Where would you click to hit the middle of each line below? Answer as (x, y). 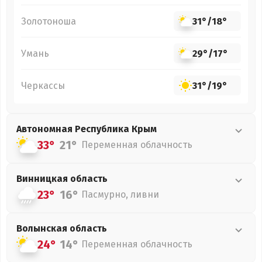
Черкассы (43, 85)
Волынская (43, 228)
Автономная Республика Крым (87, 129)
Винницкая (43, 179)
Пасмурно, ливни (120, 194)
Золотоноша (49, 21)
